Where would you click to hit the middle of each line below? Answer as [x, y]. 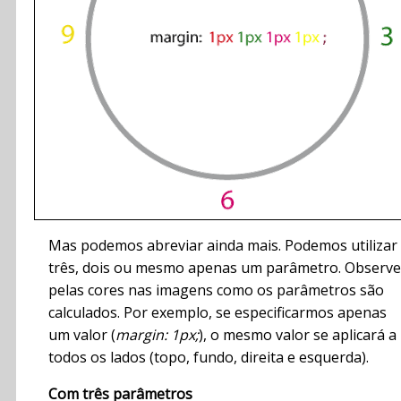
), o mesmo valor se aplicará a [298, 335]
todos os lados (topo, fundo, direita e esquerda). [209, 358]
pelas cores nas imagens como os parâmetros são [216, 290]
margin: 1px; [157, 335]
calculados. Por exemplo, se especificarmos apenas [218, 313]
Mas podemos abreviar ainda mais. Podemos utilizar [223, 246]
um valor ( [82, 335]
